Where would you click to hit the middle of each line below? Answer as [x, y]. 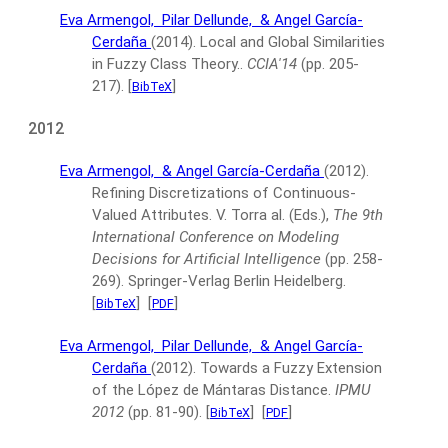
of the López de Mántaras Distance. [211, 390]
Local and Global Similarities [292, 42]
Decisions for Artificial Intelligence [206, 259]
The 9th [358, 215]
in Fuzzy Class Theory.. [167, 64]
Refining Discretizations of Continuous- [224, 193]
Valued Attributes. [152, 215]
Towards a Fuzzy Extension [291, 368]
